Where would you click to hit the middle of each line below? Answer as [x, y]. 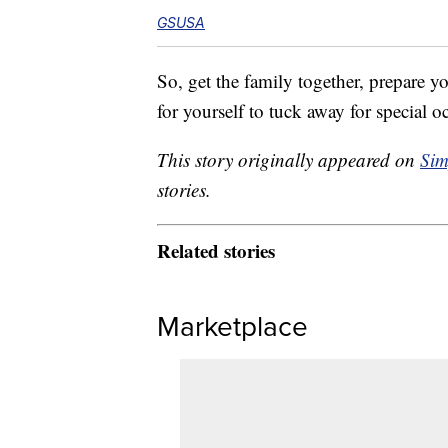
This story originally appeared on [288, 160]
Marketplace [232, 325]
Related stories [216, 250]
